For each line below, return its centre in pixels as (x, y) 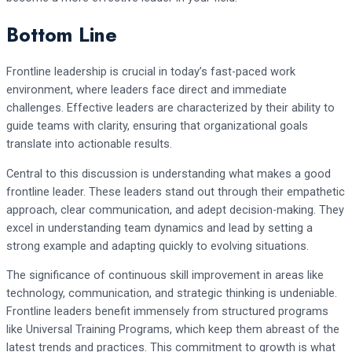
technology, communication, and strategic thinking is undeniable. (172, 293)
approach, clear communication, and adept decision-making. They (175, 209)
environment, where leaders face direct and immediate (147, 90)
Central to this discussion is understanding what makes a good (169, 173)
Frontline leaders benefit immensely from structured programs (167, 312)
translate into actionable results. (89, 144)
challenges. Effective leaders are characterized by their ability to (170, 108)
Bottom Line (62, 35)
